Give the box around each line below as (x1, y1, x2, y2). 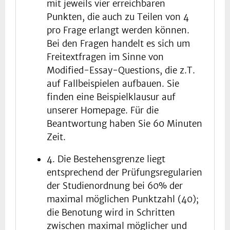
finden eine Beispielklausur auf (47, 91, 176, 103)
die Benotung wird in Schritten (47, 207, 175, 219)
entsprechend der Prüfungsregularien (47, 167, 202, 179)
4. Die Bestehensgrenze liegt (47, 154, 165, 165)
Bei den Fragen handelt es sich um (47, 38, 190, 50)
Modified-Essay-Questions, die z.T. (47, 65, 195, 76)
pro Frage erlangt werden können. (47, 25, 189, 36)
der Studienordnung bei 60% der (47, 180, 183, 192)
